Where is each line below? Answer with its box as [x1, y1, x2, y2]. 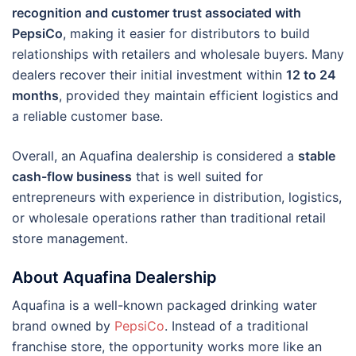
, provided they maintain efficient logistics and [59, 87, 339, 103]
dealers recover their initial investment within [12, 66, 286, 83]
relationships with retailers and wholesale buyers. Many [12, 45, 344, 62]
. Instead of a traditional [164, 317, 308, 334]
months [12, 87, 59, 103]
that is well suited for [132, 168, 263, 184]
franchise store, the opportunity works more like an [12, 338, 322, 354]
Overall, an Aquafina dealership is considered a [12, 147, 298, 164]
